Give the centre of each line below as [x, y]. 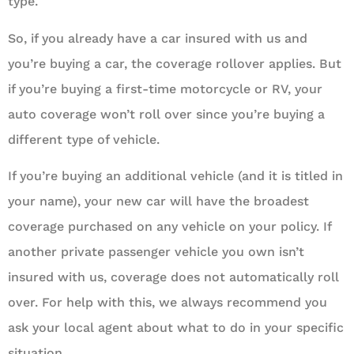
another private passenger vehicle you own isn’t [156, 252]
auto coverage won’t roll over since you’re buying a [166, 114]
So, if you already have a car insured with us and [158, 38]
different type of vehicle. [84, 139]
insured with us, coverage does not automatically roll [173, 277]
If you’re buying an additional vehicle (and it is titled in [175, 176]
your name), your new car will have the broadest [158, 201]
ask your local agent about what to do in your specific [176, 328]
